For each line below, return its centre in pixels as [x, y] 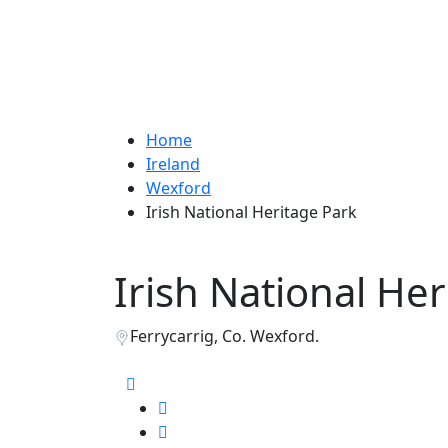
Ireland [173, 164]
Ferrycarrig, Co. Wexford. [224, 336]
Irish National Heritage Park [251, 212]
